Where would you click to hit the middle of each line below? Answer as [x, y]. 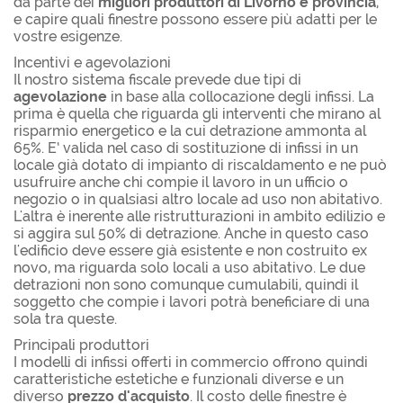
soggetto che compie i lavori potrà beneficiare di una [192, 301]
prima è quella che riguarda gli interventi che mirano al [197, 113]
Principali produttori [81, 345]
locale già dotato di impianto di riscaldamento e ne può [200, 165]
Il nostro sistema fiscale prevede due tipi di [157, 79]
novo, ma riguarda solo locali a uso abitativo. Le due [189, 267]
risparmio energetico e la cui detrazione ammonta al [190, 130]
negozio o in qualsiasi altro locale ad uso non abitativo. [198, 199]
